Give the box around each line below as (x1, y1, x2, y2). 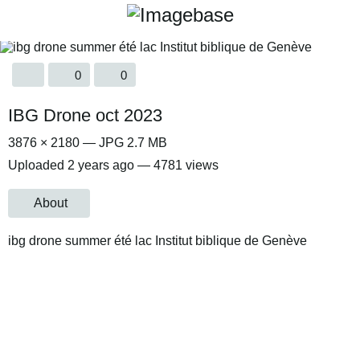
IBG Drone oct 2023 (8, 105, 162, 125)
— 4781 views (134, 158, 219, 172)
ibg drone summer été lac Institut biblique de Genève (8, 234, 307, 247)
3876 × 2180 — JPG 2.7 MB (8, 136, 167, 149)
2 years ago (67, 158, 134, 172)
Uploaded (8, 158, 67, 172)
